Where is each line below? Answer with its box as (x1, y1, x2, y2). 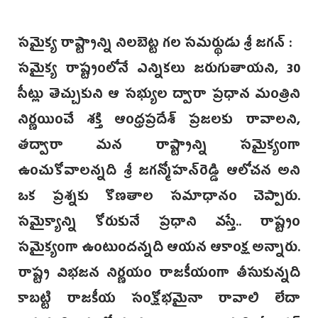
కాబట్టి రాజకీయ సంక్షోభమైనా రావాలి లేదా (18, 288, 300, 313)
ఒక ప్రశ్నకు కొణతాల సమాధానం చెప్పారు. (18, 186, 300, 211)
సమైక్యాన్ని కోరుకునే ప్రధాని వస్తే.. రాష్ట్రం (18, 212, 300, 236)
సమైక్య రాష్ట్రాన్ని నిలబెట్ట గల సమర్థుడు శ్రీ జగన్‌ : (18, 33, 292, 57)
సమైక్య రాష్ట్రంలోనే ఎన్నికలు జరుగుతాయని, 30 (18, 58, 300, 83)
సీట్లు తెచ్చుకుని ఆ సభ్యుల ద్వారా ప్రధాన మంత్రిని (18, 84, 300, 109)
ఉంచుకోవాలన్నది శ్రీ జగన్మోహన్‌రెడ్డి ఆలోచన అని (18, 160, 300, 185)
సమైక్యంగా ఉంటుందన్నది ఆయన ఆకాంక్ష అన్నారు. (18, 237, 300, 262)
